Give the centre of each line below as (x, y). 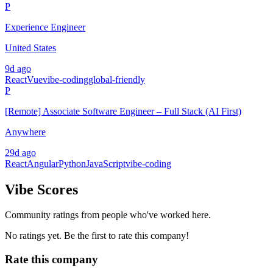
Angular (43, 163)
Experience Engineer (45, 27)
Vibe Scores (41, 189)
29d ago (20, 152)
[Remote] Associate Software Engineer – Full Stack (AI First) (123, 111)
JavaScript (106, 163)
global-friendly (117, 79)
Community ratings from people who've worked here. (108, 215)
